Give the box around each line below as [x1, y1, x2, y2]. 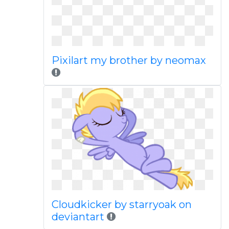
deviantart [51, 211, 107, 223]
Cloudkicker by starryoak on [51, 198, 192, 211]
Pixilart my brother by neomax [51, 54, 206, 66]
